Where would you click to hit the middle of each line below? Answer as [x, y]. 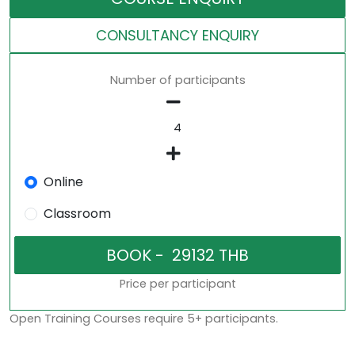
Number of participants [177, 80]
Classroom [77, 214]
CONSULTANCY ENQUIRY [177, 36]
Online [63, 182]
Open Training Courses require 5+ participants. [144, 319]
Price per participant [177, 284]
